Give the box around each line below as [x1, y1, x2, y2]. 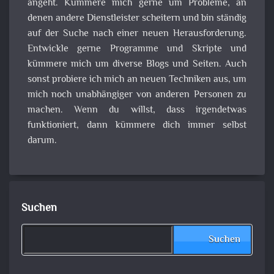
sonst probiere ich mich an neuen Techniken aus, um [28, 72, 246, 87]
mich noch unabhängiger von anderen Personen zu [28, 87, 246, 103]
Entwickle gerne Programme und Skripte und [28, 41, 246, 57]
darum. [28, 133, 57, 149]
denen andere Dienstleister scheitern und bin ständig [28, 10, 246, 26]
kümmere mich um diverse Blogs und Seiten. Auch [28, 56, 246, 72]
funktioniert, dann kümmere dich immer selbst [28, 117, 246, 133]
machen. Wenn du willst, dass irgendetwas [28, 102, 246, 118]
